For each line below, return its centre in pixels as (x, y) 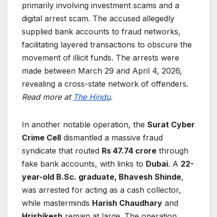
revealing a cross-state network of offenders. (105, 84)
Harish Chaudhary (127, 203)
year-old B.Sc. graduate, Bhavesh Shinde (101, 177)
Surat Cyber (171, 125)
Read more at (47, 97)
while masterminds (57, 203)
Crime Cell (41, 138)
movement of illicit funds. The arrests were (101, 58)
